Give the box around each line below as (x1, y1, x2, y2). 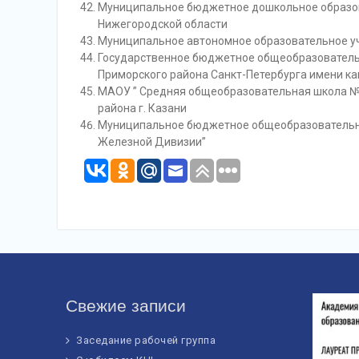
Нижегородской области (98, 18, 228, 30)
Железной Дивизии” (98, 135, 206, 148)
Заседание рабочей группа (76, 334, 216, 346)
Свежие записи (66, 296, 186, 315)
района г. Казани (98, 102, 187, 115)
